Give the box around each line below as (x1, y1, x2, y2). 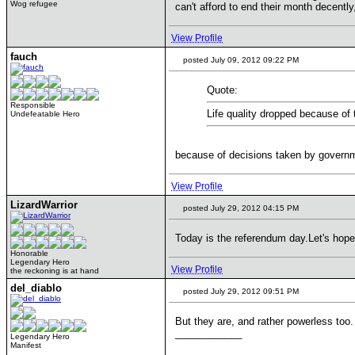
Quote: (207, 84, 238, 96)
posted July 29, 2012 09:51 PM (181, 287, 299, 296)
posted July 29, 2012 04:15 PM (181, 204, 299, 212)
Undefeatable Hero (10, 109, 80, 118)
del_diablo (10, 282, 62, 294)
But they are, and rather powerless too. (175, 315, 353, 327)
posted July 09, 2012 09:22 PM (181, 55, 299, 64)
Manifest (10, 341, 41, 349)
